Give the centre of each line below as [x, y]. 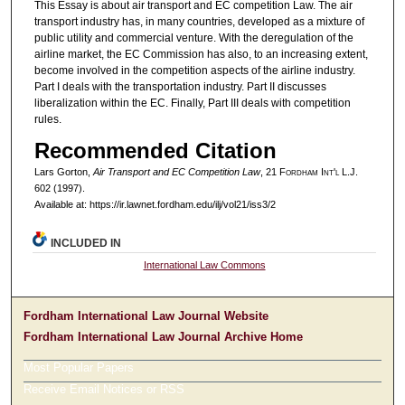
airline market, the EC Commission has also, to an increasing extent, [201, 55]
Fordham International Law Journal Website [146, 316]
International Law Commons [204, 265]
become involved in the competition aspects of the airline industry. [194, 71]
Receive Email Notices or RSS [104, 390]
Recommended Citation [155, 151]
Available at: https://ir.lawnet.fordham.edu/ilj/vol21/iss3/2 [155, 205]
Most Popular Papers [79, 368]
